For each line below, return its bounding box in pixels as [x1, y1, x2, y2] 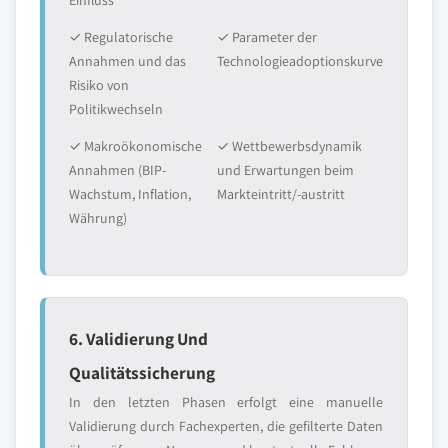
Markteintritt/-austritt [217, 185, 345, 203]
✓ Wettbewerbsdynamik [217, 137, 362, 155]
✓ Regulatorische [69, 28, 173, 46]
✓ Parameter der [217, 28, 317, 46]
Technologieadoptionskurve [217, 52, 383, 70]
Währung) [69, 209, 127, 227]
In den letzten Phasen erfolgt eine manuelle [69, 393, 383, 411]
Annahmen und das [69, 52, 186, 70]
